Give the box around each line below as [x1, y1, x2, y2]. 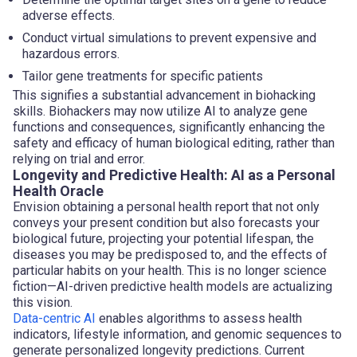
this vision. [13, 294, 73, 310]
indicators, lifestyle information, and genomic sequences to [13, 326, 342, 342]
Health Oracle [13, 182, 104, 199]
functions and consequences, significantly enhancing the [13, 119, 325, 135]
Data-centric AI [13, 310, 99, 326]
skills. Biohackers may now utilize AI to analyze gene [13, 103, 308, 119]
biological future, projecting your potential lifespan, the [13, 230, 314, 246]
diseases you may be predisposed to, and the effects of [13, 246, 328, 262]
